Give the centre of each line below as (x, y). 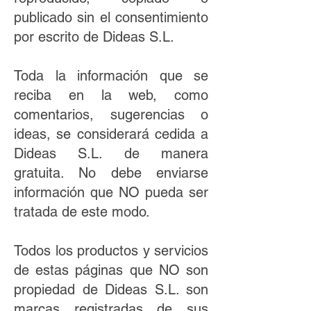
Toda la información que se (111, 76)
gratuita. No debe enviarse (111, 173)
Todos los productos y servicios (111, 251)
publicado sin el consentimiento (111, 17)
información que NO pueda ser (111, 192)
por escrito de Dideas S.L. (96, 37)
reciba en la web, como (111, 95)
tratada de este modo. (84, 212)
